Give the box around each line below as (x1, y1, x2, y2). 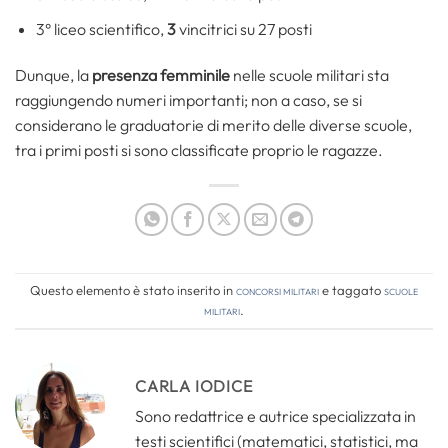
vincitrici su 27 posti (178, 18, 312, 39)
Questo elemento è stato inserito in (30, 282, 236, 299)
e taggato (319, 282, 384, 299)
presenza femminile (92, 64, 230, 85)
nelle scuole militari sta (230, 64, 389, 85)
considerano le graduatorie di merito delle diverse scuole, (15, 114, 412, 135)
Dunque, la (15, 64, 92, 85)
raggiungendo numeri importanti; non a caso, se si (15, 89, 362, 110)
